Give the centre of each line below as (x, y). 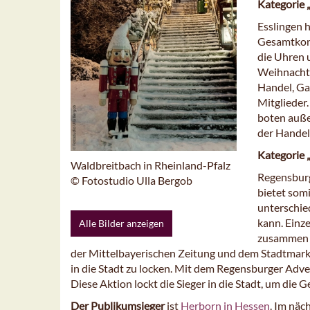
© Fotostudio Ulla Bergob (131, 181)
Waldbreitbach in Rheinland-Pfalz (151, 165)
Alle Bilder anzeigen (121, 224)
